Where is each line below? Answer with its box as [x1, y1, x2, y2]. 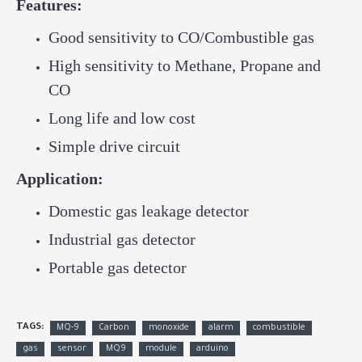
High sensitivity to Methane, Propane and [48, 57, 321, 74]
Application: [16, 170, 103, 187]
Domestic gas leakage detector [48, 202, 249, 220]
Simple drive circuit [48, 137, 180, 155]
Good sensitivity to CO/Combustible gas [48, 28, 314, 46]
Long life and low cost [48, 109, 196, 127]
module [145, 344, 177, 354]
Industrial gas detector [48, 230, 196, 248]
